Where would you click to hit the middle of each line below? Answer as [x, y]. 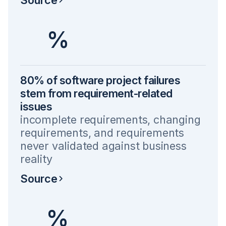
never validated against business [103, 146]
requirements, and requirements [102, 133]
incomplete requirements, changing [110, 120]
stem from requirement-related [96, 93]
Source [39, 178]
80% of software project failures [100, 80]
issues [36, 106]
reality [36, 159]
